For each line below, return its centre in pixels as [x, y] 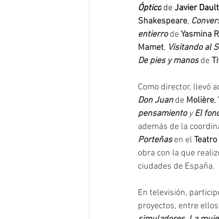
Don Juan [155, 100]
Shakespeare [163, 21]
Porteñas [155, 140]
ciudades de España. [176, 166]
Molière [200, 100]
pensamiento [162, 114]
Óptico [150, 8]
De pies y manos [168, 61]
